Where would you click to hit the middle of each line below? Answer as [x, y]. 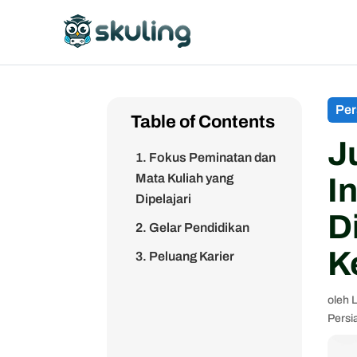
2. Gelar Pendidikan [193, 228]
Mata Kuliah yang [185, 178]
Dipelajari [164, 199]
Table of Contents [203, 122]
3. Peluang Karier [185, 256]
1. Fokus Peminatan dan [206, 157]
